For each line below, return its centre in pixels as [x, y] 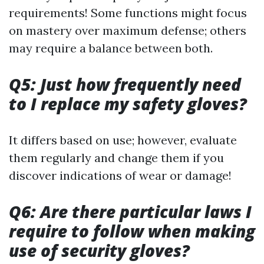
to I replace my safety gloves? [128, 104]
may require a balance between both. [111, 48]
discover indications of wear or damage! [120, 175]
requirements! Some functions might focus [128, 13]
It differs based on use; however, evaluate [123, 140]
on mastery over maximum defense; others [128, 30]
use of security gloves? [99, 250]
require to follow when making [132, 231]
